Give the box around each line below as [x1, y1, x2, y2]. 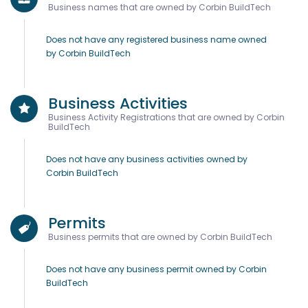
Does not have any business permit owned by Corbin [46, 263, 267, 275]
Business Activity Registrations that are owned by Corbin [48, 111, 285, 123]
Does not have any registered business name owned [46, 34, 267, 45]
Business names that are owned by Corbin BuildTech [48, 1, 271, 13]
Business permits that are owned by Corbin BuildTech [48, 231, 272, 243]
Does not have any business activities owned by [46, 153, 247, 165]
